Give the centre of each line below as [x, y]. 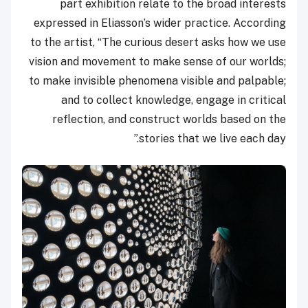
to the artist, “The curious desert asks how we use [158, 42]
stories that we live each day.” [212, 138]
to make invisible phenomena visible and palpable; [157, 80]
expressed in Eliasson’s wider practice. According [160, 23]
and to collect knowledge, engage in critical [174, 100]
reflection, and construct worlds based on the [169, 119]
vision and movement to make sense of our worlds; [157, 61]
